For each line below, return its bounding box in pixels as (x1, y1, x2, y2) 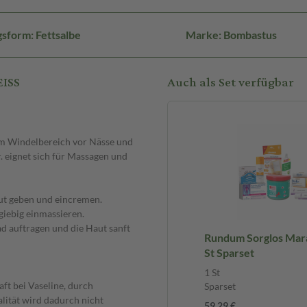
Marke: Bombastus (185, 28, 277, 42)
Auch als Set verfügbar (167, 71, 294, 95)
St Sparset (204, 246, 254, 260)
